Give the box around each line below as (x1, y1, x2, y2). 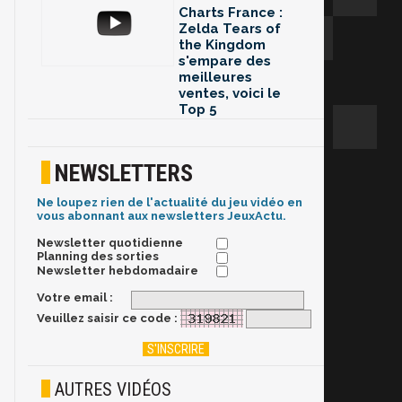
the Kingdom (179, 37, 266, 54)
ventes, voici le (179, 85, 281, 102)
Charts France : (179, 4, 283, 22)
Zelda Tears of (179, 21, 281, 38)
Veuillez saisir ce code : (37, 310, 178, 325)
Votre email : (37, 290, 113, 304)
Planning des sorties (37, 249, 159, 264)
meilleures (179, 69, 252, 86)
